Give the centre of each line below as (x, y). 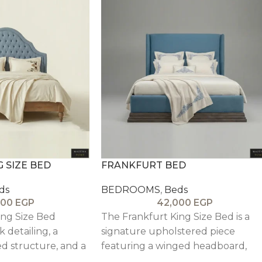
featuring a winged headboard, (174, 246)
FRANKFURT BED (144, 165)
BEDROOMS (131, 189)
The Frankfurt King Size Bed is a (175, 216)
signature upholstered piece (168, 231)
